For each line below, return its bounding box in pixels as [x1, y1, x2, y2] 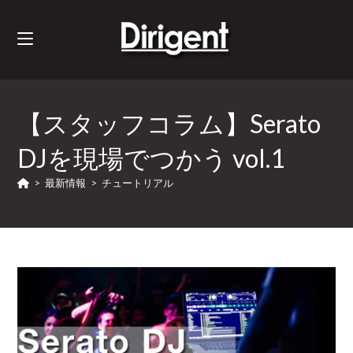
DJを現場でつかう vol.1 [17, 143, 286, 173]
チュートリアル [102, 176, 174, 189]
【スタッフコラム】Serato [17, 108, 321, 139]
